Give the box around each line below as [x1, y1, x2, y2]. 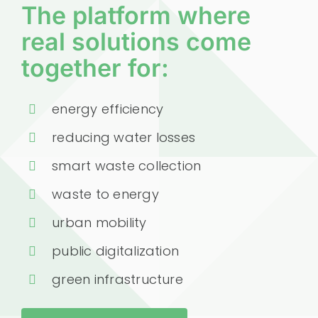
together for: [21, 51, 169, 81]
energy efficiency [52, 98, 164, 116]
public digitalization [52, 240, 180, 258]
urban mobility [52, 212, 147, 230]
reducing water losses [52, 126, 196, 145]
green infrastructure [52, 268, 183, 287]
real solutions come [21, 25, 251, 55]
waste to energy [52, 183, 159, 202]
